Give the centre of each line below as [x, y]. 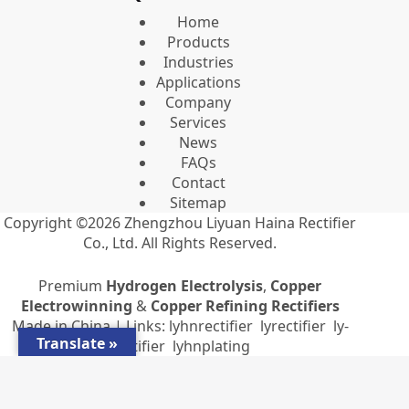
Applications [198, 82]
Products [198, 42]
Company [199, 102]
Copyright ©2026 [64, 223]
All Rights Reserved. [208, 243]
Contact [198, 183]
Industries [198, 62]
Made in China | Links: [90, 326]
